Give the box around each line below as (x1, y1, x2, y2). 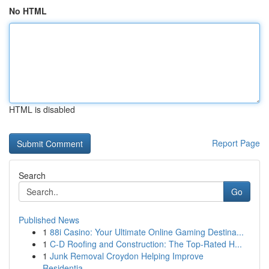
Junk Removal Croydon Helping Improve (50, 250, 204, 262)
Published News (19, 214, 79, 226)
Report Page (212, 137, 260, 149)
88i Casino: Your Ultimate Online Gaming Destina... (50, 226, 244, 238)
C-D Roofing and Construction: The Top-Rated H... (50, 238, 242, 250)
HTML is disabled (9, 103, 75, 115)
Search (19, 169, 46, 181)
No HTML (9, 5, 47, 17)
